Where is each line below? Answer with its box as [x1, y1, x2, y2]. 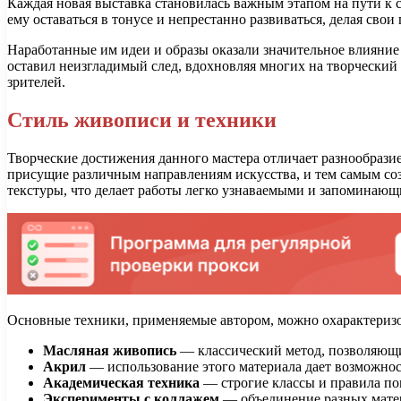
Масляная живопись [43, 342, 176, 358]
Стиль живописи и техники [7, 107, 277, 132]
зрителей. [7, 74, 65, 90]
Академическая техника [43, 374, 200, 390]
